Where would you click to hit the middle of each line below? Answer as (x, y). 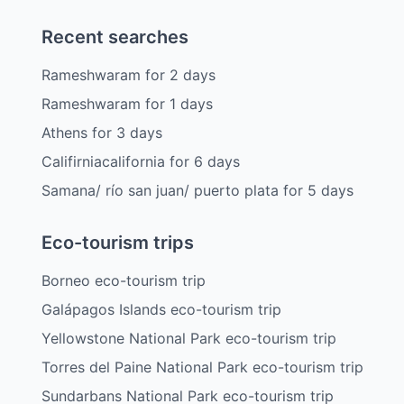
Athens (64, 132)
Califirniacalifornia (103, 161)
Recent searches (115, 37)
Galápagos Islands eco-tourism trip (161, 309)
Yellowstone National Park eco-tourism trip (188, 338)
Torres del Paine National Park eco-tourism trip (202, 367)
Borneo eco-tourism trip (123, 280)
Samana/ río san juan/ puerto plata (160, 190)
